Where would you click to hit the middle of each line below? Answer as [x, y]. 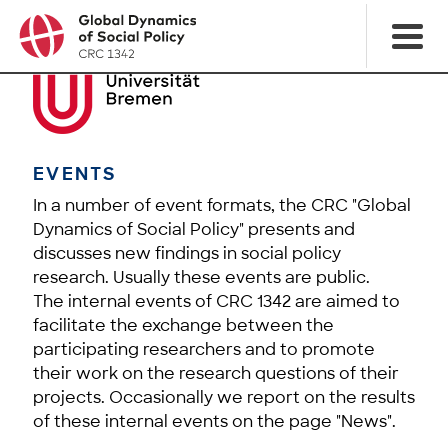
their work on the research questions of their [216, 373]
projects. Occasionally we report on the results [224, 397]
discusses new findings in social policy [187, 253]
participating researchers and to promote [204, 349]
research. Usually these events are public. [201, 277]
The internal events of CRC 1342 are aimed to [216, 301]
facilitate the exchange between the [183, 325]
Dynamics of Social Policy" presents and [194, 229]
